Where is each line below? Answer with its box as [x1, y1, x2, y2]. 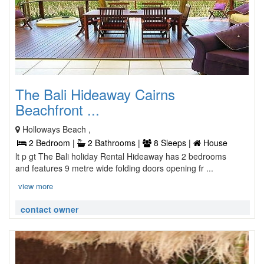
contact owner [21, 203, 78, 215]
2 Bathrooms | [85, 137, 143, 148]
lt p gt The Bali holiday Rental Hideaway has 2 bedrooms [15, 150, 226, 162]
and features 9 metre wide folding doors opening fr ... [15, 162, 213, 174]
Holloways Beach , [22, 123, 91, 135]
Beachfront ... [15, 99, 100, 120]
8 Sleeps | [151, 137, 193, 148]
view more [18, 180, 53, 192]
